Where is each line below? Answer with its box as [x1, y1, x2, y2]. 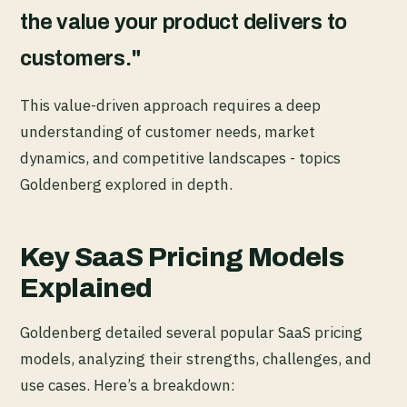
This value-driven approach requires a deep [20, 95, 321, 116]
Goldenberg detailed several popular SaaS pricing [20, 323, 362, 343]
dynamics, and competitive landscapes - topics [20, 148, 341, 169]
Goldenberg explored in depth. [20, 174, 233, 195]
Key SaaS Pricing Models [20, 243, 344, 273]
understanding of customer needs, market [20, 122, 315, 143]
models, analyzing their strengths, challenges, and [20, 349, 372, 370]
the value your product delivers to [20, 11, 348, 35]
